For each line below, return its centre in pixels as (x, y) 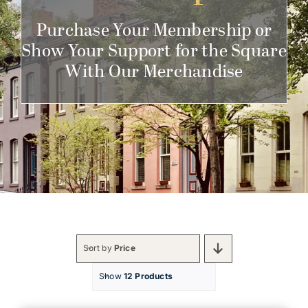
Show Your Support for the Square (154, 51)
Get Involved (50, 17)
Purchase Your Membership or (154, 31)
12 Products (148, 276)
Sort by (98, 248)
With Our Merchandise (154, 72)
